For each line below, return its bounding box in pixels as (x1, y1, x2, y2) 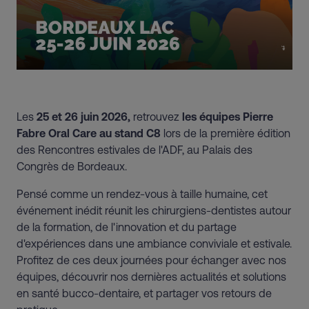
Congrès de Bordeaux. (17, 160, 127, 173)
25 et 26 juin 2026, (37, 110, 130, 123)
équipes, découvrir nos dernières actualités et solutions (17, 270, 286, 283)
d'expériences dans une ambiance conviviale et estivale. (17, 237, 292, 250)
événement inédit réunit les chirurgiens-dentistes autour (17, 204, 291, 217)
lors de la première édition (161, 127, 290, 140)
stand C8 (114, 127, 161, 140)
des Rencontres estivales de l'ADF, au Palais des (17, 143, 252, 157)
